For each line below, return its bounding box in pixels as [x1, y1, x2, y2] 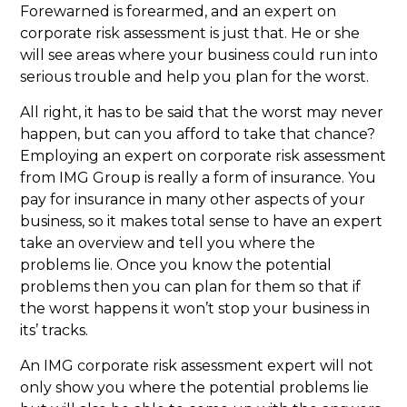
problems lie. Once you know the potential [20, 256, 333, 274]
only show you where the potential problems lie [20, 379, 370, 397]
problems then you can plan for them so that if [20, 278, 362, 296]
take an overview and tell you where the [20, 234, 316, 253]
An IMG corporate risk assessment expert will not [20, 357, 374, 375]
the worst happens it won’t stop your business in [20, 300, 371, 318]
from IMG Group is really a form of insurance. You [20, 169, 377, 187]
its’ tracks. [20, 322, 89, 340]
